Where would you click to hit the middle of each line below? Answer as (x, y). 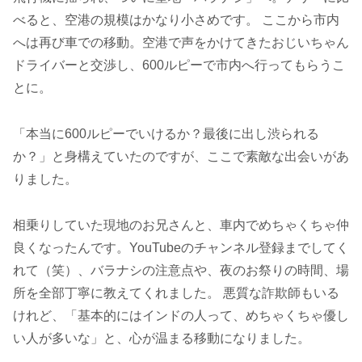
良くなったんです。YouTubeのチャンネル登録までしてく (181, 247)
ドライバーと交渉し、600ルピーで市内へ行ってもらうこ (179, 65)
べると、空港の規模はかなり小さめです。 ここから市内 (176, 20)
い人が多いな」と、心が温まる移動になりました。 (162, 338)
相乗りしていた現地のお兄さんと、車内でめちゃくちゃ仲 (181, 225)
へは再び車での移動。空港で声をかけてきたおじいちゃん (181, 43)
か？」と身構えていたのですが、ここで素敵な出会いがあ (181, 156)
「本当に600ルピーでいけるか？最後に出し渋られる (166, 133)
